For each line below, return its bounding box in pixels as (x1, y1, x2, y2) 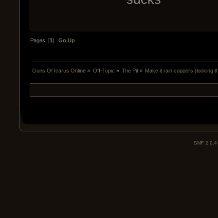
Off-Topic (92, 67, 115, 73)
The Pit (121, 67, 138, 73)
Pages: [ (30, 37, 50, 43)
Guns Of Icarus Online (32, 67, 86, 73)
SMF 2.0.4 (194, 140, 217, 146)
